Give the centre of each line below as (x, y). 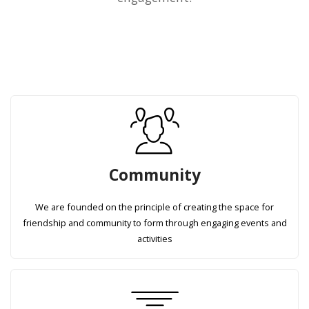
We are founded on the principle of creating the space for (154, 207)
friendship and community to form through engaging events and (154, 223)
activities (154, 239)
